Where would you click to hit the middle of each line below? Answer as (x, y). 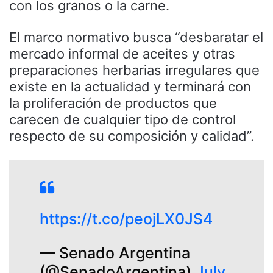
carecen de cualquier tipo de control (122, 119)
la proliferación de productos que (113, 103)
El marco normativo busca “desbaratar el (136, 37)
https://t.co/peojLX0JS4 (126, 218)
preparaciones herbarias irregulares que (134, 70)
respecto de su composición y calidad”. (132, 136)
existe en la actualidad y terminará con (130, 86)
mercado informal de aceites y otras (122, 53)
